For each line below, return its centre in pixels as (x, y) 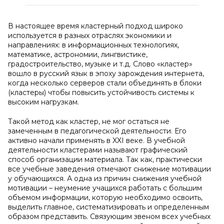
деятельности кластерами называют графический (98, 150)
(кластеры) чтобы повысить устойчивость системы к (101, 92)
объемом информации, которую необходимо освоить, (105, 197)
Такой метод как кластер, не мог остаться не (89, 121)
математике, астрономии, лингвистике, (78, 54)
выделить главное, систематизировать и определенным (108, 207)
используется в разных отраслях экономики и (90, 35)
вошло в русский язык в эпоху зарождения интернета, (106, 73)
